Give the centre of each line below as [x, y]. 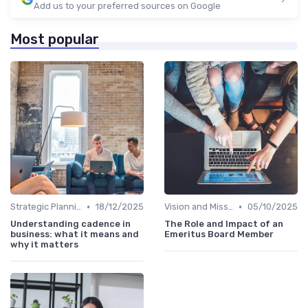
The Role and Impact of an [224, 224]
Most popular [55, 40]
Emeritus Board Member [219, 234]
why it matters [44, 245]
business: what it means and [75, 234]
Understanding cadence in [70, 224]
